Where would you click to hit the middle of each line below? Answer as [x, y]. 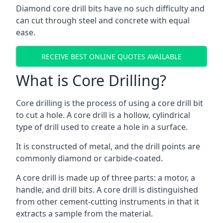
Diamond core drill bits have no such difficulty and [110, 8]
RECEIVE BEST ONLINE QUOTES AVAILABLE [111, 56]
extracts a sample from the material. [84, 214]
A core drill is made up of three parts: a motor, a [106, 178]
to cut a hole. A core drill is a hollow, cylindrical [103, 115]
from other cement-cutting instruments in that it [108, 202]
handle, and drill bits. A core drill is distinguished [107, 190]
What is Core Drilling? [91, 80]
